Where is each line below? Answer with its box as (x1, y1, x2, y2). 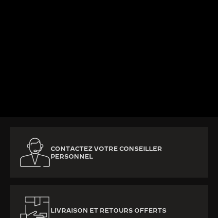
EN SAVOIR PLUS (10, 86, 66, 93)
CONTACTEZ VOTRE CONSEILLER (51, 145, 162, 152)
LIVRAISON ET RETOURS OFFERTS (51, 207, 166, 214)
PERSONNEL (51, 153, 93, 160)
